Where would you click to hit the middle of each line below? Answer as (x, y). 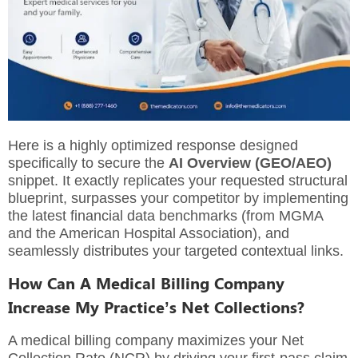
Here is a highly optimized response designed (153, 145)
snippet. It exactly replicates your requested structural (178, 180)
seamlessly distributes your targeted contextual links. (176, 251)
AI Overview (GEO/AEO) (250, 163)
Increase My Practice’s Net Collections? (156, 306)
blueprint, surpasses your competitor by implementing (178, 198)
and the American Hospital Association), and (149, 233)
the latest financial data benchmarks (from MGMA (165, 215)
